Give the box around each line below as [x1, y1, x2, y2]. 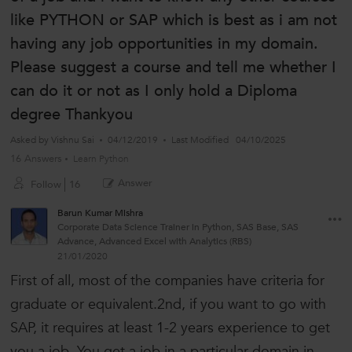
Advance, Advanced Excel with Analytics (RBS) [57, 235, 251, 248]
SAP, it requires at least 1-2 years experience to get [10, 318, 330, 339]
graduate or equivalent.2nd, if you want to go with [10, 295, 326, 315]
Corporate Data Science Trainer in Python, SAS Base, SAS [57, 221, 299, 234]
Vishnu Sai [51, 134, 94, 147]
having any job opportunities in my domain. [10, 33, 318, 55]
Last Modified [171, 134, 236, 147]
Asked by [10, 134, 51, 147]
